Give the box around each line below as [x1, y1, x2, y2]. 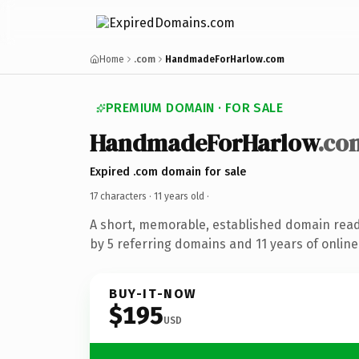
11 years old [154, 190, 204, 202]
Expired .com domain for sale [90, 164, 246, 179]
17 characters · [90, 190, 154, 202]
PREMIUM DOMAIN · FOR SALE [106, 100, 283, 115]
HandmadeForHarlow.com [165, 54, 284, 65]
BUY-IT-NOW [109, 285, 197, 301]
